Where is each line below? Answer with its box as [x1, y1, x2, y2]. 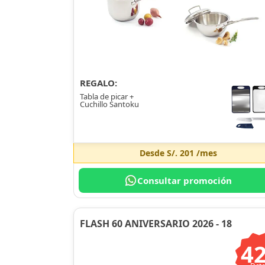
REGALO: [80, 76, 117, 89]
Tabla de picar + [80, 91, 134, 102]
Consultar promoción [137, 174, 232, 186]
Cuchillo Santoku [80, 98, 139, 109]
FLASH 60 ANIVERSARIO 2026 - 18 [80, 216, 232, 230]
